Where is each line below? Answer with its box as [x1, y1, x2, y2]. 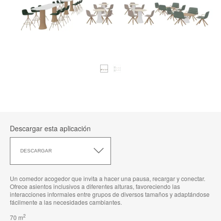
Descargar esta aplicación [10, 123, 91, 133]
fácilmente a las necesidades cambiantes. [10, 197, 122, 206]
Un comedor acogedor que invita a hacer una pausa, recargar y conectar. [10, 174, 205, 183]
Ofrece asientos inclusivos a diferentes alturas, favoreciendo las [10, 182, 180, 190]
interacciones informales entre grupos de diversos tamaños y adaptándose [10, 189, 210, 198]
